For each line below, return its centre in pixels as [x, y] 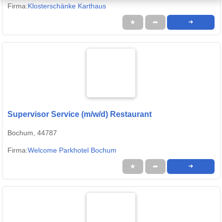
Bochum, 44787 [32, 133]
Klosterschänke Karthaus [67, 6]
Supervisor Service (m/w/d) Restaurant [80, 114]
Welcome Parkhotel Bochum [72, 150]
